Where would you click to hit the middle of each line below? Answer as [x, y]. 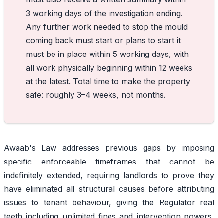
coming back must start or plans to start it [103, 40]
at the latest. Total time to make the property [108, 81]
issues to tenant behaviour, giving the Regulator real [109, 202]
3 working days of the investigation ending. [104, 13]
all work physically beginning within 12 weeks [109, 67]
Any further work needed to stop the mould [107, 27]
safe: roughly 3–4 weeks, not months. [97, 95]
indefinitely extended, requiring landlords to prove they [109, 175]
